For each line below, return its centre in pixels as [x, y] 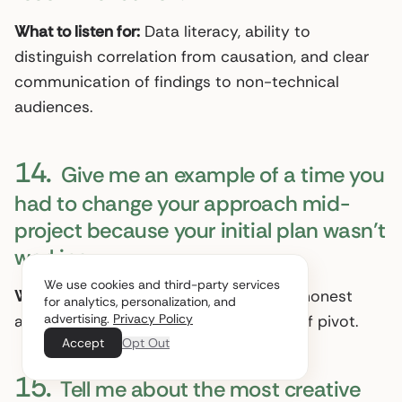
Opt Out [146, 343]
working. [53, 257]
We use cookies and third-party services [162, 284]
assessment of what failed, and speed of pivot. [186, 321]
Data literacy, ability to [225, 31]
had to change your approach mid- [182, 203]
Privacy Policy [153, 319]
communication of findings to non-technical [177, 81]
